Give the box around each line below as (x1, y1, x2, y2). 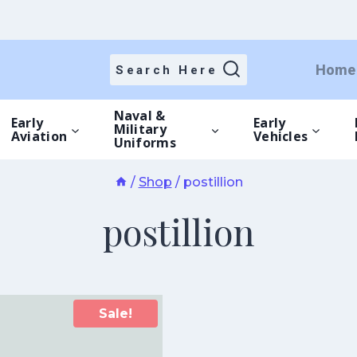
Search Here (116, 62, 218, 77)
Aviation (10, 127, 68, 145)
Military (113, 120, 167, 138)
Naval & (113, 107, 166, 124)
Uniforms (113, 134, 176, 151)
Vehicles (253, 127, 308, 145)
